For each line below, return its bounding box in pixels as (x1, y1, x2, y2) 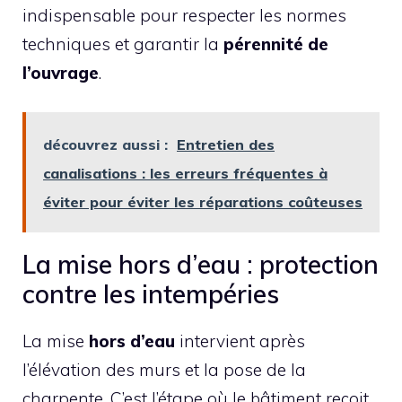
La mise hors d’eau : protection (22, 249, 379, 281)
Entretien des (177, 135, 275, 154)
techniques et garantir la (22, 32, 223, 55)
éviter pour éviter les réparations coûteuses (43, 193, 363, 212)
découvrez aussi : (43, 135, 168, 154)
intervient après (175, 330, 305, 353)
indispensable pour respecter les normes (22, 4, 346, 26)
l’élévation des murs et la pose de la (22, 359, 306, 381)
